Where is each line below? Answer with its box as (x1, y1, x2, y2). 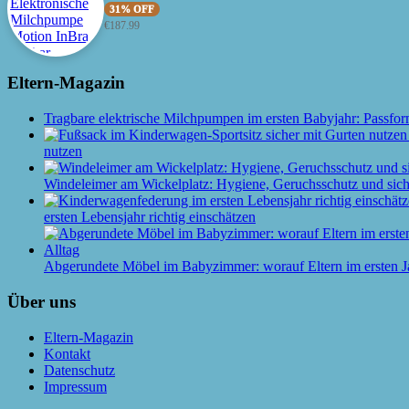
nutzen (44, 143, 82, 160)
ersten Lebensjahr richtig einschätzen (44, 209, 256, 225)
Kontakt (44, 345, 90, 362)
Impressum (44, 378, 107, 394)
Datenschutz (44, 362, 115, 378)
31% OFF (110, 4, 154, 16)
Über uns (7, 291, 76, 311)
